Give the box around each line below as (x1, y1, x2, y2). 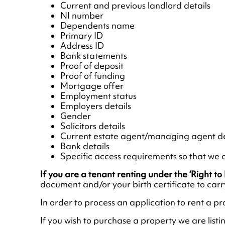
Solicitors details (60, 121, 125, 132)
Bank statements (60, 50, 127, 62)
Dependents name (60, 20, 135, 32)
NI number (60, 10, 103, 22)
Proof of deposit (60, 60, 124, 72)
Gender (60, 110, 91, 122)
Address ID (60, 40, 104, 52)
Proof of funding (60, 70, 125, 82)
